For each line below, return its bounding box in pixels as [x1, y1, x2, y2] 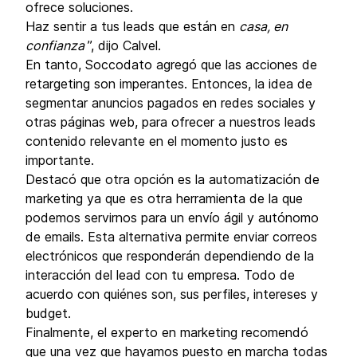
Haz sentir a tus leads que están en [25, 18, 239, 34]
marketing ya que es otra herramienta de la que [25, 190, 303, 206]
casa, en [239, 18, 288, 34]
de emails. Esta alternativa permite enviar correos [25, 229, 317, 245]
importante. [25, 152, 94, 168]
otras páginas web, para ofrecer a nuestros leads [25, 114, 316, 130]
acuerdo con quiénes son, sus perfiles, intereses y [25, 286, 318, 302]
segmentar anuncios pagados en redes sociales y [25, 95, 316, 111]
